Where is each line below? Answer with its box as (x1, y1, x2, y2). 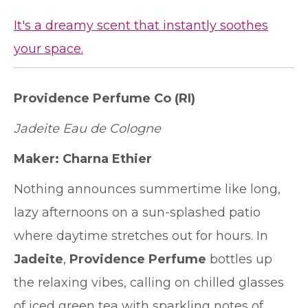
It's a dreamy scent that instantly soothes (14, 18, 268, 33)
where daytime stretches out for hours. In (14, 228, 268, 243)
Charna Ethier (63, 151, 152, 166)
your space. (14, 41, 83, 56)
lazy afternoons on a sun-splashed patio (14, 205, 261, 220)
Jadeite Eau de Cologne (14, 121, 161, 136)
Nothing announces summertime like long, (14, 181, 280, 197)
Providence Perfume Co (14, 91, 171, 106)
